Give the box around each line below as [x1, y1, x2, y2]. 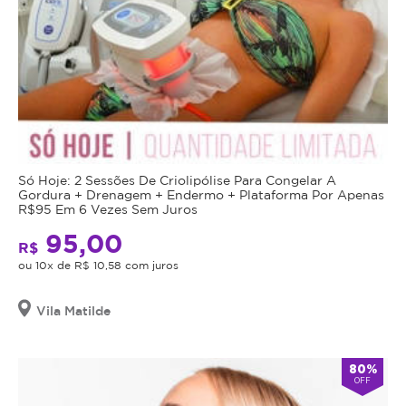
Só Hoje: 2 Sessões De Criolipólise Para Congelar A [18, 172, 336, 187]
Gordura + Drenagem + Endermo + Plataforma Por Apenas [18, 187, 384, 201]
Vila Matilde [36, 303, 111, 317]
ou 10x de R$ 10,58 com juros [18, 258, 179, 271]
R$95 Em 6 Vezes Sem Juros [18, 201, 198, 216]
